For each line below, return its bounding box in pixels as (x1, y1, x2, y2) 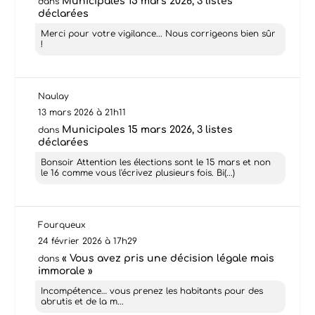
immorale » (38, 265, 94, 276)
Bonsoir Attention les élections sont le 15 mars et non (41, 157, 271, 167)
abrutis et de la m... (41, 296, 124, 307)
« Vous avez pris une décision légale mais (62, 252, 275, 264)
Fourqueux (38, 219, 86, 230)
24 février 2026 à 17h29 (38, 236, 138, 246)
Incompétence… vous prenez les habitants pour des (41, 285, 264, 296)
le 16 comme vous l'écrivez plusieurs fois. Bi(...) (41, 167, 236, 178)
